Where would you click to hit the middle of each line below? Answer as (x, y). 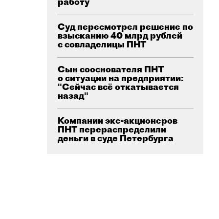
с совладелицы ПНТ (102, 44)
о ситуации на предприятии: (121, 78)
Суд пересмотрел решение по (125, 27)
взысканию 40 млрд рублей (120, 35)
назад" (73, 96)
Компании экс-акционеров (118, 120)
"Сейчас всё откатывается (118, 87)
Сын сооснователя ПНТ (111, 69)
